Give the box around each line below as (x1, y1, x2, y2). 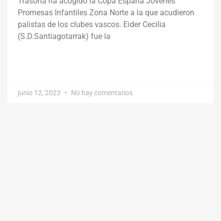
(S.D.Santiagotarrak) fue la (18, 32, 110, 41)
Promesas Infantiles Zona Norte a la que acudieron (18, 8, 194, 18)
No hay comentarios (70, 89, 133, 97)
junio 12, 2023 (18, 89, 62, 97)
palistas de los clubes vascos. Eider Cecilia (18, 20, 166, 30)
